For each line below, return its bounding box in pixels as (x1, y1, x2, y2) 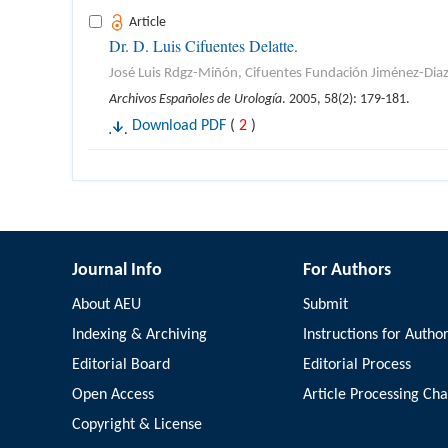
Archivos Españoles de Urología (109, 92, 282, 107)
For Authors (302, 261, 391, 280)
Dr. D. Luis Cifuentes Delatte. (109, 35, 298, 56)
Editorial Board (72, 357, 170, 373)
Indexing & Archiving (72, 327, 207, 343)
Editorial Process (302, 357, 411, 373)
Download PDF (132, 118, 226, 134)
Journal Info (72, 261, 162, 280)
